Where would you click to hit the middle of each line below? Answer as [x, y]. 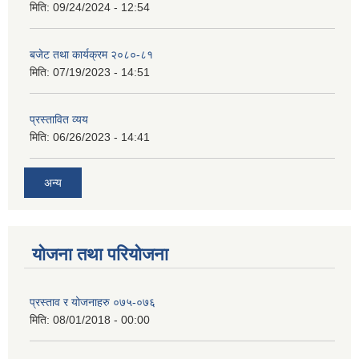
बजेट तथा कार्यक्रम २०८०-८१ [91, 55]
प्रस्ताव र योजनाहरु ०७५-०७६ [93, 302]
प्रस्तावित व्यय [59, 120]
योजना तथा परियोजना [100, 254]
